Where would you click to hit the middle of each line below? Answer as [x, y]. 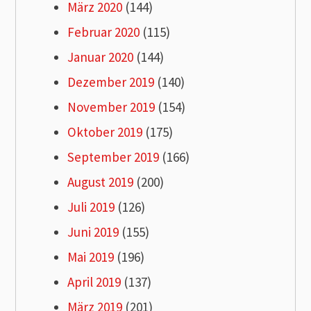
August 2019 [101, 182]
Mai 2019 [91, 257]
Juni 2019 [93, 232]
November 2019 [111, 107]
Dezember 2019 [111, 82]
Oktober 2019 [105, 132]
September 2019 [114, 157]
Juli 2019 [91, 207]
